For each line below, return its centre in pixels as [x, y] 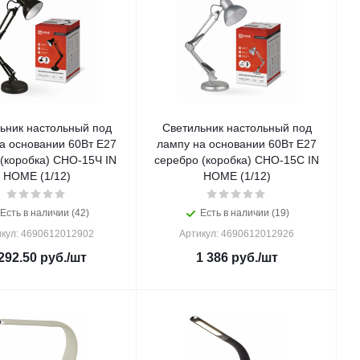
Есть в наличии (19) [245, 213]
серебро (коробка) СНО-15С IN [237, 160]
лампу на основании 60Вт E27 [237, 144]
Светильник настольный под [237, 128]
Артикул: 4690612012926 [237, 234]
